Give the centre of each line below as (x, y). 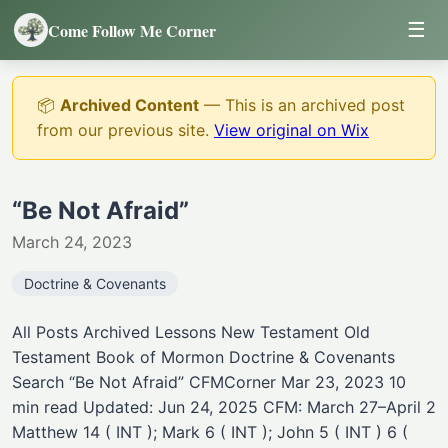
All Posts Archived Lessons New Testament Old (191, 332)
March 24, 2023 (72, 242)
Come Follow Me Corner (132, 30)
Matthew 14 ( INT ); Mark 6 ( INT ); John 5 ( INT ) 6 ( (210, 432)
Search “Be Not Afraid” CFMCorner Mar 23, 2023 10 (209, 382)
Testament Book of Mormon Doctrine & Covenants (203, 357)
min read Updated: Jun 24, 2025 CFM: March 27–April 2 (224, 407)
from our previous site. (125, 130)
